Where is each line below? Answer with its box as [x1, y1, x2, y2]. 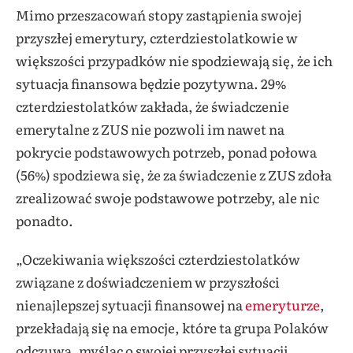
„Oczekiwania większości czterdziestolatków [16, 249, 300, 269]
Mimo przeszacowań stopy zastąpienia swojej [16, 5, 302, 25]
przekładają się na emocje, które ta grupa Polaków [16, 318, 329, 338]
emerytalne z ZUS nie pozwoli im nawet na [16, 119, 284, 139]
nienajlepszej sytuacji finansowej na [16, 295, 245, 315]
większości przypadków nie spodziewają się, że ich [16, 50, 333, 71]
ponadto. [16, 210, 73, 231]
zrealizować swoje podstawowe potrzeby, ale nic [16, 188, 319, 208]
